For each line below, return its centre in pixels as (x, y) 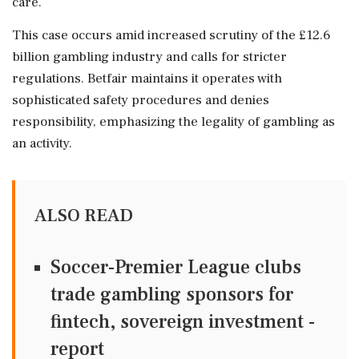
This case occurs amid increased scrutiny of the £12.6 (171, 36)
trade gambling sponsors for (172, 295)
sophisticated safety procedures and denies (141, 101)
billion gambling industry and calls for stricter (149, 57)
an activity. (42, 144)
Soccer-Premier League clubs (176, 268)
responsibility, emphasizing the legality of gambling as (173, 122)
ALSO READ (84, 216)
